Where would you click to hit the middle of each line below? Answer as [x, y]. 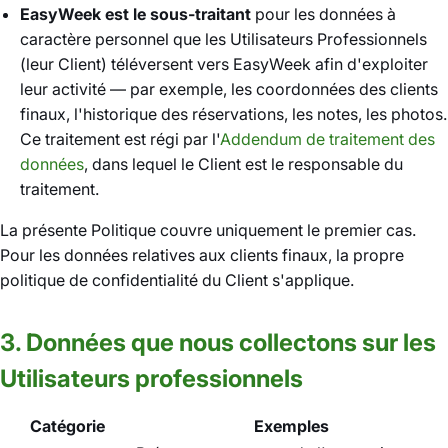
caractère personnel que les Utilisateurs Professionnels [223, 39]
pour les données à [323, 14]
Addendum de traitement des [327, 139]
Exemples [291, 426]
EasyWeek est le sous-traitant [135, 14]
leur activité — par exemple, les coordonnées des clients [229, 89]
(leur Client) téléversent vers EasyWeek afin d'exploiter [224, 64]
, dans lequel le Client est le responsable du [243, 164]
